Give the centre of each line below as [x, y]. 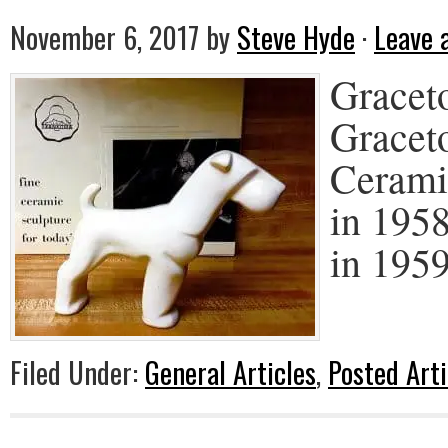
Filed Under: [77, 372]
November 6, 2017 [104, 37]
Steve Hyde [296, 37]
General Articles [230, 372]
